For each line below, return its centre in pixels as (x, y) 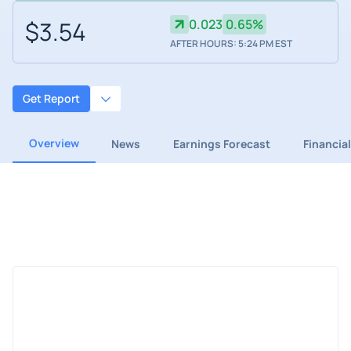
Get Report (51, 99)
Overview (54, 143)
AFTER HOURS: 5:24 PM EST (231, 44)
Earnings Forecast (221, 143)
